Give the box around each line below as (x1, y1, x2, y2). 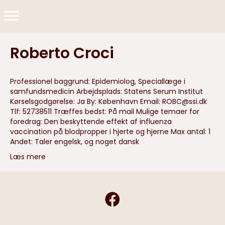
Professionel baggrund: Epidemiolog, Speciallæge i (10, 76, 185, 86)
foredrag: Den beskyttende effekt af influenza (10, 117, 172, 127)
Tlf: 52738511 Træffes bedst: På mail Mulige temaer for (10, 106, 199, 117)
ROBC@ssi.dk (162, 96, 207, 106)
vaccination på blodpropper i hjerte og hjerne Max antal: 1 (10, 127, 210, 137)
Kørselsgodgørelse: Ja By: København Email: (10, 96, 162, 106)
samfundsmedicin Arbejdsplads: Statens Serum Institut (10, 86, 203, 96)
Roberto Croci (10, 43, 114, 64)
